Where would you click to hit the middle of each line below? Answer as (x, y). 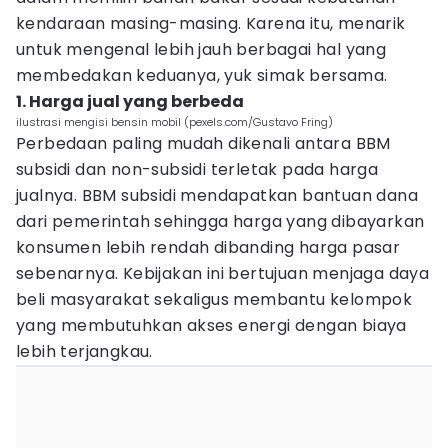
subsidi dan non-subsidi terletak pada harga (197, 169)
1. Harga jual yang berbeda (130, 101)
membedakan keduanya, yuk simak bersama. (202, 75)
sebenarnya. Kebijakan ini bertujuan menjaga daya (223, 273)
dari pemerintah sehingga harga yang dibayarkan (220, 221)
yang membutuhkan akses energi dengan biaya (211, 325)
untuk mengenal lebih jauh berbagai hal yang (201, 49)
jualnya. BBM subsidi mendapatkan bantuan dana (217, 195)
